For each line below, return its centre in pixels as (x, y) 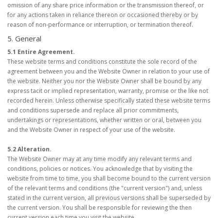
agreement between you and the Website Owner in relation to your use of (109, 71)
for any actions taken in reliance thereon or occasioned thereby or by (103, 15)
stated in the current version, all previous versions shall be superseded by (109, 198)
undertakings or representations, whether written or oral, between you (104, 120)
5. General (24, 38)
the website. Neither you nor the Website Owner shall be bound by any (104, 81)
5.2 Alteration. (29, 149)
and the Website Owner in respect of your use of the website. (91, 130)
